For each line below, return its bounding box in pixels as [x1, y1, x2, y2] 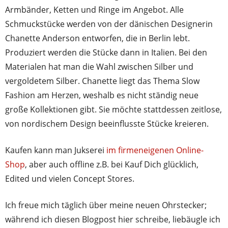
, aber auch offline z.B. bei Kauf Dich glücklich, [25, 159, 198, 170]
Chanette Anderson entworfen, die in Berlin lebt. [5, 33, 190, 44]
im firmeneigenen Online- [106, 145, 204, 156]
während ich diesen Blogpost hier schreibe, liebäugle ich [5, 214, 220, 225]
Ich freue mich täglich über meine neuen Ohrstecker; [5, 199, 207, 211]
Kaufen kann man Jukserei [5, 145, 106, 156]
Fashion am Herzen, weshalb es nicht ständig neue [5, 90, 198, 101]
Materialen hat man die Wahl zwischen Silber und [5, 61, 193, 73]
